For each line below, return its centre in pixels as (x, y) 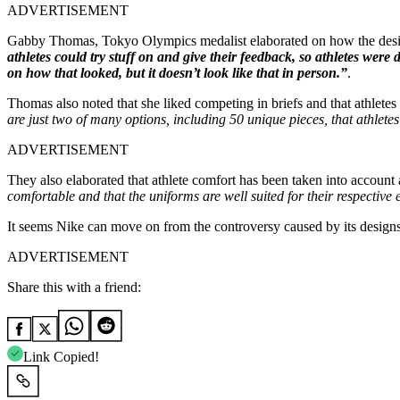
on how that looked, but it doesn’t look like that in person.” (177, 73)
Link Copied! (61, 357)
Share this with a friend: (74, 287)
